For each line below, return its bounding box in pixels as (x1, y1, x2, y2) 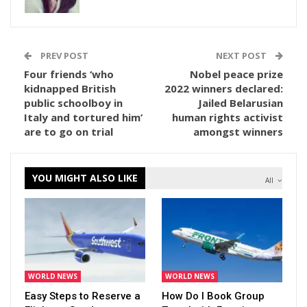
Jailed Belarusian (198, 96, 283, 110)
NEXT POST (216, 49, 269, 62)
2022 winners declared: (164, 82, 283, 95)
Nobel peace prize (190, 67, 283, 81)
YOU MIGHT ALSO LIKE (32, 171, 138, 184)
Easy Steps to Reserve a (25, 290, 140, 303)
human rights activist (172, 110, 283, 124)
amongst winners (193, 125, 283, 138)
